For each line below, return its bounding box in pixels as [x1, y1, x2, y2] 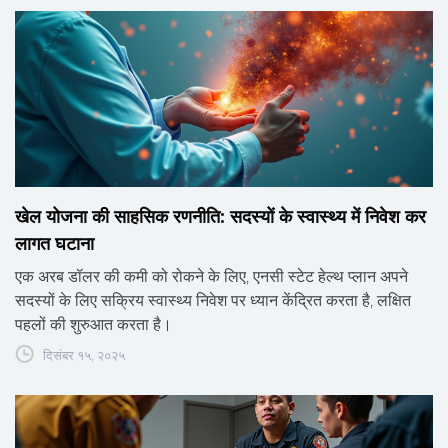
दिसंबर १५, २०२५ [43, 347, 125, 364]
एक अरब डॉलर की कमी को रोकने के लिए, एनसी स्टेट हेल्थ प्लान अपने [15, 267, 408, 287]
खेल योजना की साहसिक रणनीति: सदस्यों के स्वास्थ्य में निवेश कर [15, 206, 426, 229]
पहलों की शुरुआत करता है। [15, 315, 172, 335]
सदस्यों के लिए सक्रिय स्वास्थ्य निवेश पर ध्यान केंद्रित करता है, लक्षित [15, 291, 411, 311]
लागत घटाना [15, 233, 94, 256]
